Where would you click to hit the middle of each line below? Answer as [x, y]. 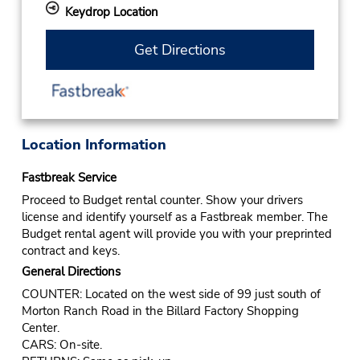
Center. [40, 327]
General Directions [71, 271]
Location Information [94, 144]
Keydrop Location [111, 12]
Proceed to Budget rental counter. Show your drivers [162, 200]
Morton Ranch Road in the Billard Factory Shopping [160, 311]
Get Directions [180, 49]
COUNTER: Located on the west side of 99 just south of [171, 294]
